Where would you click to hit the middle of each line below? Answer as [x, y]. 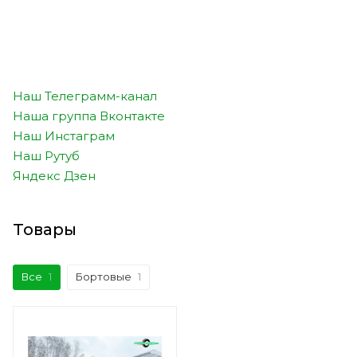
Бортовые [104, 277]
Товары [45, 230]
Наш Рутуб [46, 156]
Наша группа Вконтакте [89, 116]
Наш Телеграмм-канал [85, 96]
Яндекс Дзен [54, 176]
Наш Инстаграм [64, 136]
